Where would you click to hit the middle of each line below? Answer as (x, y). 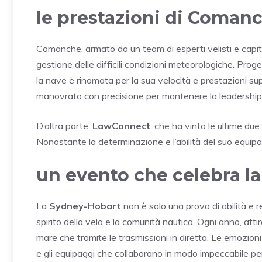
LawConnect (121, 125)
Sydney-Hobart (85, 206)
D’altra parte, (64, 125)
